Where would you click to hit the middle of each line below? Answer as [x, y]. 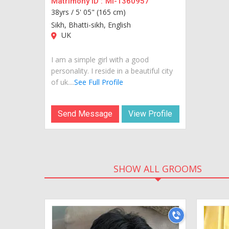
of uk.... [63, 82]
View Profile [151, 113]
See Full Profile [99, 82]
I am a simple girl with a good [100, 59]
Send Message [85, 113]
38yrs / [63, 12]
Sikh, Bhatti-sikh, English [91, 25]
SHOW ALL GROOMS [158, 168]
